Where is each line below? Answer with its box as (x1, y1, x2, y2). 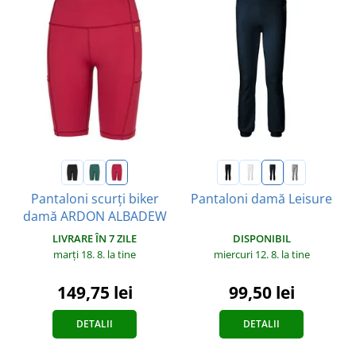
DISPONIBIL (232, 230, 291, 246)
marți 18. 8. (53, 246, 107, 261)
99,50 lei (228, 281, 295, 304)
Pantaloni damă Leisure (191, 189, 332, 207)
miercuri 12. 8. (213, 246, 281, 261)
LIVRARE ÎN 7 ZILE (52, 230, 137, 246)
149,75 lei (56, 281, 133, 304)
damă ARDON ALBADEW (22, 207, 167, 225)
